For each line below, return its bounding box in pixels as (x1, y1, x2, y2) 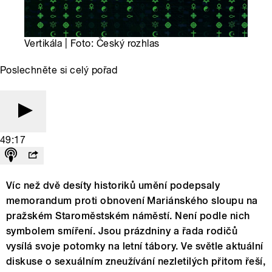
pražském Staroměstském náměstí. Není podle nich (6, 210, 250, 222)
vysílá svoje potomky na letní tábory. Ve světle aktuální (6, 240, 263, 253)
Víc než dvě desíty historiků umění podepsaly (6, 180, 220, 192)
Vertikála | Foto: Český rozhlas (24, 38, 160, 50)
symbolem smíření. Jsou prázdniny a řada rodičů (6, 225, 238, 237)
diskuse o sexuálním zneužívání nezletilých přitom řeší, (6, 256, 266, 268)
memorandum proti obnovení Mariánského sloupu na (6, 195, 258, 207)
